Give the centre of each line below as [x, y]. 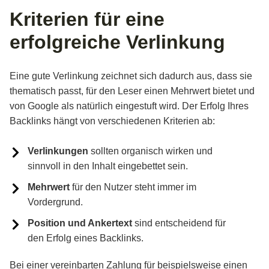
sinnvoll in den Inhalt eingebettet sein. [108, 166]
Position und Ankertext [80, 223]
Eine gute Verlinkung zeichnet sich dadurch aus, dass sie [131, 76]
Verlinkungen [58, 151]
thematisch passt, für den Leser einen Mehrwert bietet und [132, 91]
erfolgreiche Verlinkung [117, 42]
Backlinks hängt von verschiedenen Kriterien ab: [112, 121]
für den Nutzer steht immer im [133, 187]
